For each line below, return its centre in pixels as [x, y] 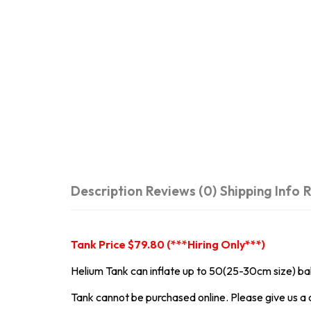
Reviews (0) [181, 191]
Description [107, 191]
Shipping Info [260, 191]
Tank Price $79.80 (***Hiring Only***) [168, 244]
